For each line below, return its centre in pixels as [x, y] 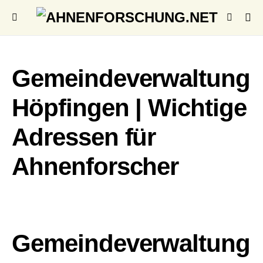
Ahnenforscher [95, 166]
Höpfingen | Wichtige [129, 108]
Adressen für [84, 137]
